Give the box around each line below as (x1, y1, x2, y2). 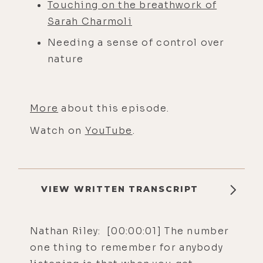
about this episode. (58, 102, 170, 114)
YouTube (85, 124, 133, 137)
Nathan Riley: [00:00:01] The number (30, 224, 230, 237)
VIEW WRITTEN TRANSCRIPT (41, 183, 199, 194)
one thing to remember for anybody (30, 241, 224, 254)
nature (48, 52, 87, 65)
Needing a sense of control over (48, 36, 225, 49)
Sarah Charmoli (48, 15, 132, 28)
